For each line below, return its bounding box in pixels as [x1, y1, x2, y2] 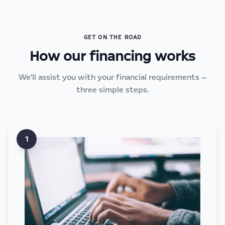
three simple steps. [76, 84, 149, 95]
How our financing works [30, 47, 195, 66]
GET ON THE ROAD [83, 34, 142, 41]
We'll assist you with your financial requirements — [18, 72, 207, 83]
